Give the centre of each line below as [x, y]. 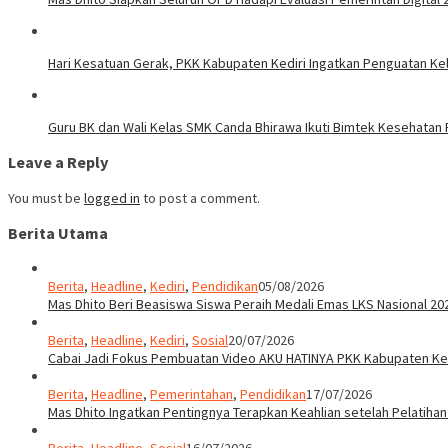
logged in [112, 197]
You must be [46, 197]
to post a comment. [200, 197]
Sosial [210, 340]
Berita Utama [58, 232]
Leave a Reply [58, 162]
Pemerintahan [191, 394]
